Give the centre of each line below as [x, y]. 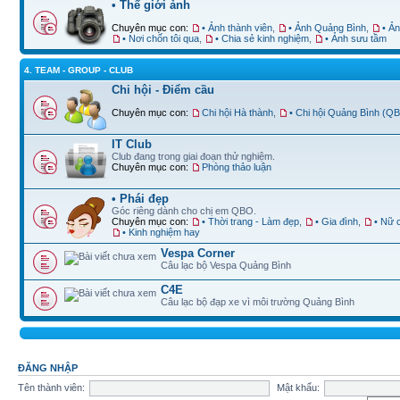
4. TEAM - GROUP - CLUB [79, 70]
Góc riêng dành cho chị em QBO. [184, 211]
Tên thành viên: [51, 387]
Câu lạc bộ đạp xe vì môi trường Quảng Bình [258, 302]
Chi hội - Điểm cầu [163, 90]
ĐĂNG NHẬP [48, 368]
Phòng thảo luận [237, 167]
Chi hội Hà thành [237, 112]
